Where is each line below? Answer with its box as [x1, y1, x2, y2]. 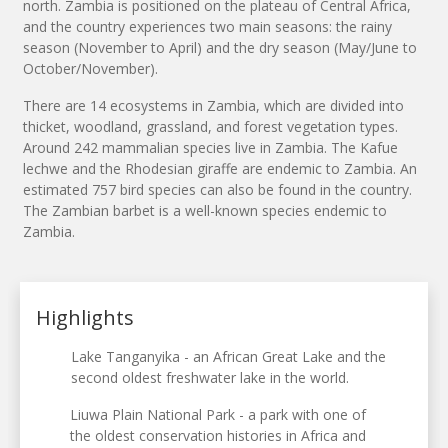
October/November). [23, 58, 158, 78]
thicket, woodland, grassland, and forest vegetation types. [23, 116, 398, 136]
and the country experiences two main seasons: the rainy [23, 16, 392, 36]
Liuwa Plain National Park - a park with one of [70, 404, 367, 424]
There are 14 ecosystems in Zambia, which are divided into [23, 95, 404, 115]
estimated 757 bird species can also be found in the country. [23, 179, 412, 199]
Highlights [36, 303, 134, 331]
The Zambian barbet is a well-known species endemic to [23, 200, 387, 220]
